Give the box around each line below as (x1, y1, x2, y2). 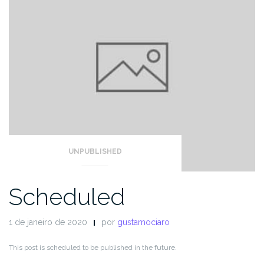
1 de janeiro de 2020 (9, 217, 87, 227)
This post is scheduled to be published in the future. (9, 243, 177, 252)
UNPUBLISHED (68, 147, 122, 156)
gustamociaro (117, 217, 170, 227)
